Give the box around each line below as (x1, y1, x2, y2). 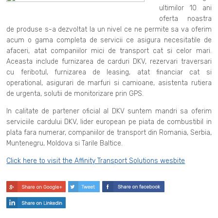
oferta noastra (159, 14, 212, 23)
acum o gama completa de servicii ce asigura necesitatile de (6, 36, 212, 44)
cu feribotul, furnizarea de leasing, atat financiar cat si (6, 68, 212, 76)
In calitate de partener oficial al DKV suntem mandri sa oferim (6, 107, 212, 115)
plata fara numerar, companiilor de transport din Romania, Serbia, (6, 128, 212, 137)
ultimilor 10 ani (159, 3, 212, 12)
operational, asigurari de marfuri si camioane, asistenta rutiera (6, 78, 212, 87)
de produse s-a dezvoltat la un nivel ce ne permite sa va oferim (6, 25, 212, 34)
